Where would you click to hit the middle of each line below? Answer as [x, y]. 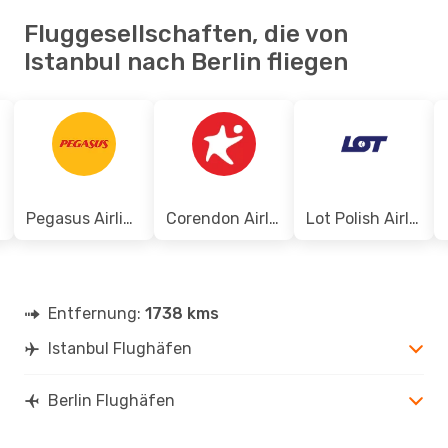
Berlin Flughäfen [111, 400]
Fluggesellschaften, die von [186, 33]
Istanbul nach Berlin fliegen [186, 61]
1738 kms [182, 313]
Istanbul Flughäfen [120, 348]
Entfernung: [96, 313]
